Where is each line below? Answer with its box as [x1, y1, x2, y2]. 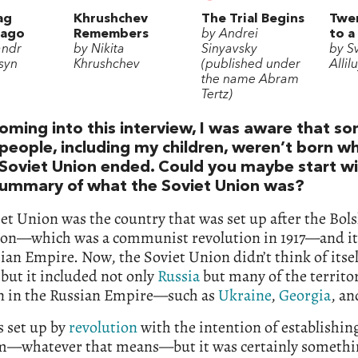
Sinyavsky [201, 43, 257, 57]
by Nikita [74, 43, 125, 57]
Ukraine [218, 284, 271, 307]
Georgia [279, 284, 331, 307]
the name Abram [201, 74, 299, 87]
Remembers [74, 28, 149, 42]
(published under [201, 58, 300, 72]
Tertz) [201, 89, 233, 102]
